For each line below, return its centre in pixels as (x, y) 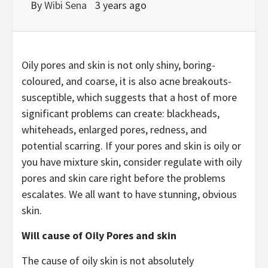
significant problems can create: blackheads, (121, 113)
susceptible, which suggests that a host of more (129, 97)
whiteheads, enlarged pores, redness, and (114, 129)
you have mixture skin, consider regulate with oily (132, 162)
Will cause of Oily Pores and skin (99, 235)
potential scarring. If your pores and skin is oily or (131, 145)
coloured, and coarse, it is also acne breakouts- (127, 81)
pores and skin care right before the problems (124, 178)
